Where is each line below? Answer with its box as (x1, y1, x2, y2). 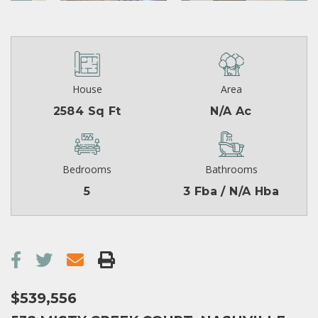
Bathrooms (204, 163, 258, 177)
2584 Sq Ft (53, 104, 121, 119)
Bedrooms (62, 163, 111, 177)
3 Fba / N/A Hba (183, 185, 279, 199)
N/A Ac (210, 104, 252, 119)
